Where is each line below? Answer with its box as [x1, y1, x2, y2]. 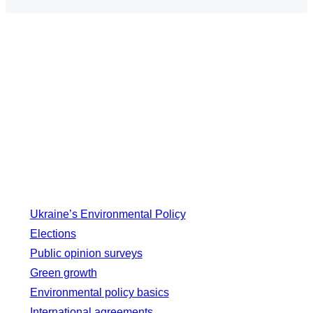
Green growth [29, 266, 97, 279]
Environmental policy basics [29, 286, 169, 298]
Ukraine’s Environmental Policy [29, 208, 186, 220]
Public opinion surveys [29, 247, 143, 259]
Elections [29, 227, 76, 240]
